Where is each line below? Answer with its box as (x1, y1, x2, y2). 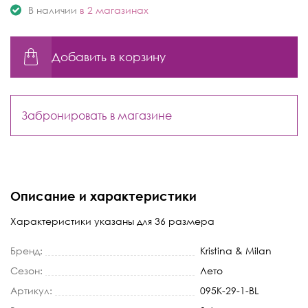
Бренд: (10, 244, 43, 256)
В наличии (28, 3, 77, 16)
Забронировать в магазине (21, 108, 172, 122)
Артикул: (10, 284, 52, 296)
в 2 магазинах (80, 3, 148, 16)
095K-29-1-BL (200, 284, 258, 296)
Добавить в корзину (52, 49, 166, 64)
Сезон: (10, 264, 43, 276)
